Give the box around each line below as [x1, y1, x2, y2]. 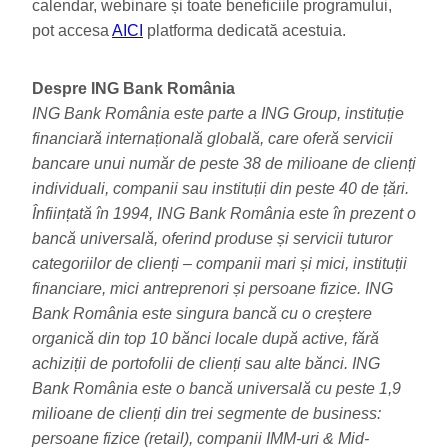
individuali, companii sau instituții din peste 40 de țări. [32, 179, 409, 197]
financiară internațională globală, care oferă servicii [32, 129, 393, 147]
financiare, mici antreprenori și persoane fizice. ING [32, 279, 393, 297]
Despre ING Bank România [32, 79, 239, 97]
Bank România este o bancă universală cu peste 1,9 [32, 379, 401, 397]
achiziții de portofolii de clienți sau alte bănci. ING [32, 354, 380, 372]
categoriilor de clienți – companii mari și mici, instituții [32, 254, 407, 272]
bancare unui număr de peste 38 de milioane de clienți [32, 154, 416, 172]
